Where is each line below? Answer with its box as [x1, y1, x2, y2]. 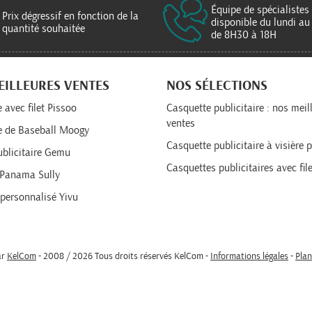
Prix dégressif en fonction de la [2, 10, 139, 22]
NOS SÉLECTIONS [166, 79, 267, 93]
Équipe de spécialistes [211, 4, 309, 16]
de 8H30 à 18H [211, 29, 276, 41]
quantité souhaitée [2, 23, 85, 35]
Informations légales [210, 251, 288, 261]
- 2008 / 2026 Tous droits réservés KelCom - [36, 251, 210, 261]
